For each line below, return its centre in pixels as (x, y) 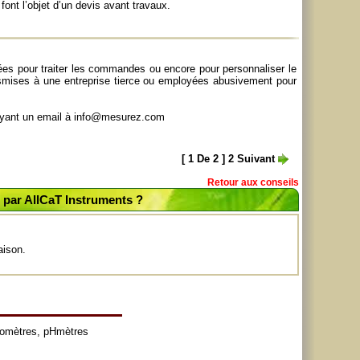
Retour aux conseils (253, 182)
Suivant (258, 159)
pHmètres (65, 331)
